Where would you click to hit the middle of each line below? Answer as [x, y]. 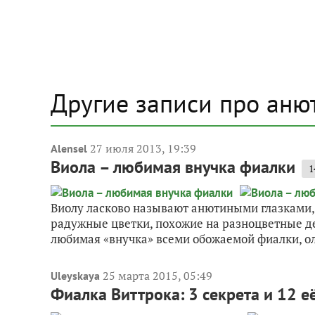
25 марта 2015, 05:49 [157, 276]
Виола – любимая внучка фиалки [173, 167]
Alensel [69, 149]
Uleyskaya [75, 276]
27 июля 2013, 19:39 [143, 149]
